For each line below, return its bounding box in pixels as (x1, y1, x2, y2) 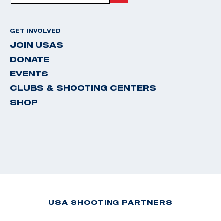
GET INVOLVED (10, 27, 61, 34)
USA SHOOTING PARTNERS (48, 198, 173, 206)
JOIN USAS (10, 40, 63, 49)
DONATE (10, 54, 49, 64)
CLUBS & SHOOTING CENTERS (10, 83, 156, 92)
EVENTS (10, 69, 48, 78)
